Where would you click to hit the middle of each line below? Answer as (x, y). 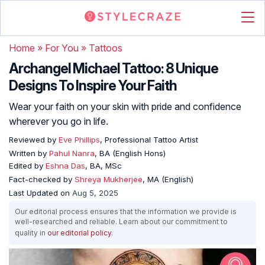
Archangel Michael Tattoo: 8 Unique (114, 69)
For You (62, 48)
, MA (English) (168, 179)
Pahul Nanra (72, 153)
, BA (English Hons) (130, 153)
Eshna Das (65, 166)
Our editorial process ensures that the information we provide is (126, 211)
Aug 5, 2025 (95, 193)
